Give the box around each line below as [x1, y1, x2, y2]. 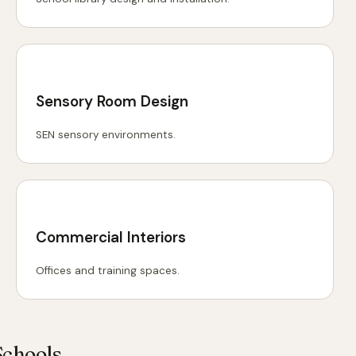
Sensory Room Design [36, 91, 188, 111]
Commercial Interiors [36, 226, 186, 247]
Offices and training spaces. [36, 263, 180, 277]
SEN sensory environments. [36, 127, 176, 141]
